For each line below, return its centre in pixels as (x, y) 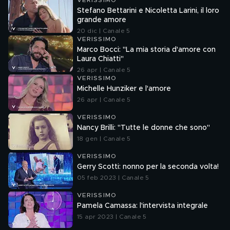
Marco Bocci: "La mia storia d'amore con (146, 50)
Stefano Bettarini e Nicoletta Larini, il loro (148, 11)
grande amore (102, 20)
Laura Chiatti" (100, 59)
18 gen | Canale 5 (104, 139)
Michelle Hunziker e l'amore (124, 89)
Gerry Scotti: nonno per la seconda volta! (148, 167)
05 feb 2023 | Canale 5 (113, 178)
